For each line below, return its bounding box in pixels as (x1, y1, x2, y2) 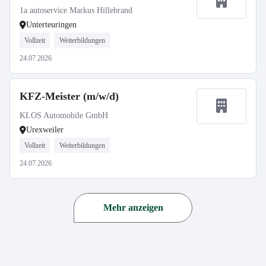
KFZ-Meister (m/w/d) (20, 90, 119, 102)
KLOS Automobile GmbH (20, 111, 108, 120)
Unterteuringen (26, 20, 77, 29)
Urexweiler (26, 125, 64, 134)
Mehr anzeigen (103, 202, 163, 213)
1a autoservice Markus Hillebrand (20, 6, 132, 15)
